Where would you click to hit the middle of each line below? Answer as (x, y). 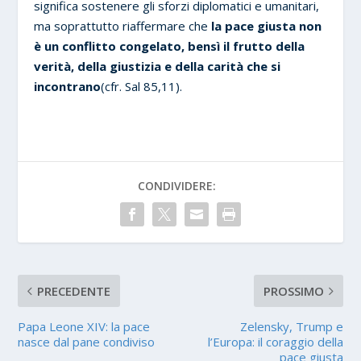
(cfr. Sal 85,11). (142, 86)
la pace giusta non (267, 25)
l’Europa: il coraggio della (275, 341)
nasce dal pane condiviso (87, 341)
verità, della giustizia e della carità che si (158, 66)
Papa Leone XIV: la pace (84, 326)
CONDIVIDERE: (176, 185)
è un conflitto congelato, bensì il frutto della (170, 46)
